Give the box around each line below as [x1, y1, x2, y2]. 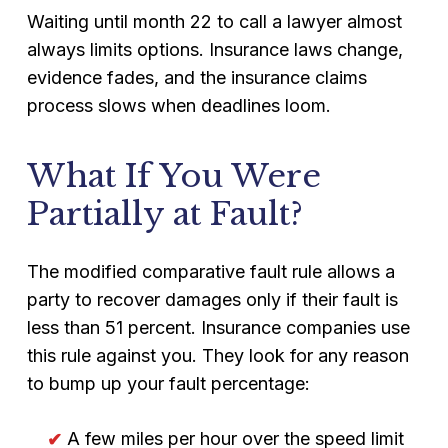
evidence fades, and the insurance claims [26, 67, 367, 88]
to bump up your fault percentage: [26, 373, 310, 394]
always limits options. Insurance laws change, [26, 39, 403, 60]
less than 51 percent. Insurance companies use [26, 317, 410, 338]
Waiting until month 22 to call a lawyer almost [26, 11, 402, 32]
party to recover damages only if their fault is [26, 289, 398, 310]
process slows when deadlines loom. [26, 95, 331, 116]
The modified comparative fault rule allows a [26, 261, 395, 282]
